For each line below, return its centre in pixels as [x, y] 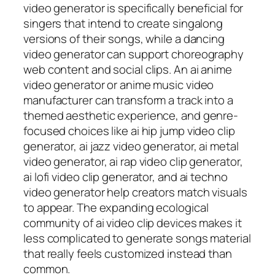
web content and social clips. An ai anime [128, 69]
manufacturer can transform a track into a [128, 100]
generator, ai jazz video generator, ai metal [131, 146]
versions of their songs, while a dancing [124, 38]
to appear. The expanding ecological [116, 207]
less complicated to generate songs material [137, 238]
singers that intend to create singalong [123, 23]
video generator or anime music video [119, 84]
